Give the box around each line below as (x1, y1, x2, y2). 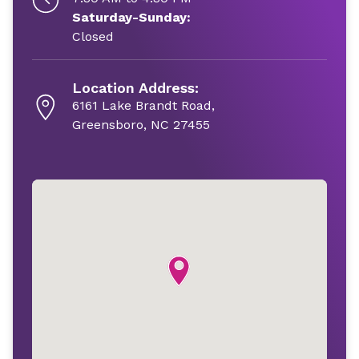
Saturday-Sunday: (72, 10, 191, 25)
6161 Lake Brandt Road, (72, 98, 215, 113)
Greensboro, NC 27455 (72, 117, 210, 132)
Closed (72, 29, 114, 44)
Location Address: (72, 79, 199, 96)
